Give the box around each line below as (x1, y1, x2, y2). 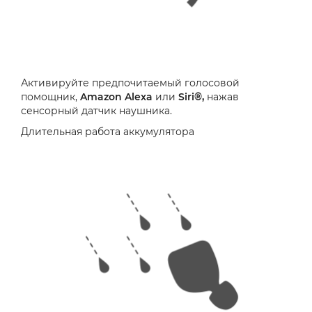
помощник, (21, 91, 80, 104)
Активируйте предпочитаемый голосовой (21, 77, 240, 90)
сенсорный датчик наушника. (21, 104, 172, 118)
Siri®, (175, 91, 204, 104)
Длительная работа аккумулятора (21, 125, 194, 139)
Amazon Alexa (80, 91, 153, 104)
